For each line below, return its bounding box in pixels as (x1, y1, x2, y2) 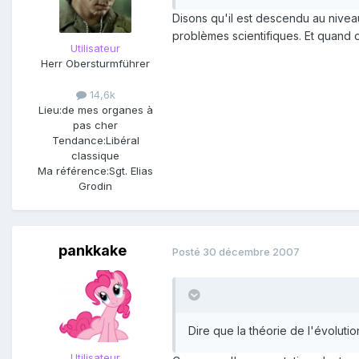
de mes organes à (61, 103, 153, 117)
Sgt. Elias (109, 164, 153, 178)
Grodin (79, 179, 112, 193)
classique (71, 149, 119, 163)
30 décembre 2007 (203, 244, 300, 258)
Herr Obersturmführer (41, 57, 150, 71)
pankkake (58, 242, 127, 260)
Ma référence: (38, 164, 109, 178)
